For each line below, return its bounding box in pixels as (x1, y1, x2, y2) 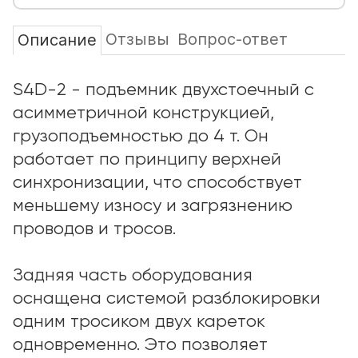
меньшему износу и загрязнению (13, 197, 292, 215)
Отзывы (105, 30, 169, 49)
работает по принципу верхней (13, 151, 281, 169)
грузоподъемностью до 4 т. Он (13, 128, 268, 145)
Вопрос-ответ (177, 30, 288, 49)
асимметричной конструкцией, (13, 105, 274, 122)
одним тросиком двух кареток (13, 313, 265, 331)
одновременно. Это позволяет (13, 336, 268, 354)
